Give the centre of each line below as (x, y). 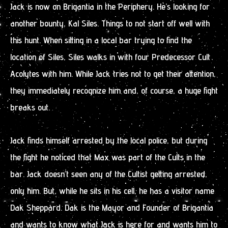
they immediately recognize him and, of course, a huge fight (114, 91)
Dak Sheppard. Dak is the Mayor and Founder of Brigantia (112, 207)
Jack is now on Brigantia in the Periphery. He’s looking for (110, 7)
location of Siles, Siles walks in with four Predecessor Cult (110, 57)
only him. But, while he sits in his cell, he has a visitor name (112, 190)
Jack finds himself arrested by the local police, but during (109, 140)
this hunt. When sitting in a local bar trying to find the (101, 40)
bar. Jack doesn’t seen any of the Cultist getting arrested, (109, 174)
